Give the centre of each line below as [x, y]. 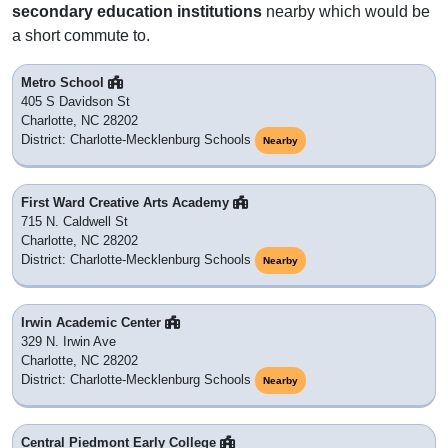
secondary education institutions [137, 12]
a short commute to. [81, 36]
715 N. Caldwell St [74, 222]
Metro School [64, 83]
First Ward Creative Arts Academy [127, 203]
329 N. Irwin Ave [68, 342]
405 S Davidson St [75, 102]
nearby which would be [346, 12]
